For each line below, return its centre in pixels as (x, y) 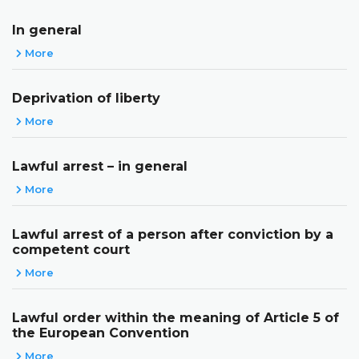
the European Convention (101, 333)
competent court (71, 249)
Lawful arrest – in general (100, 166)
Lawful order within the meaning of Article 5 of (175, 317)
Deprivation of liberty (86, 98)
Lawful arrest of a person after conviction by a (173, 234)
